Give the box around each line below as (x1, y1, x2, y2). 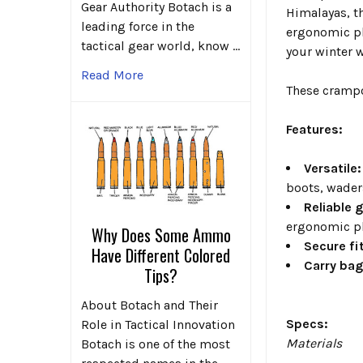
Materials (286, 335, 343, 351)
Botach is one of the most (81, 335, 230, 352)
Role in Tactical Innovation (81, 316, 235, 332)
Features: (286, 121, 344, 137)
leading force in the (81, 19, 194, 35)
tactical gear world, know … (81, 38, 240, 54)
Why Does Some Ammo (91, 222, 231, 247)
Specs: (286, 315, 329, 331)
